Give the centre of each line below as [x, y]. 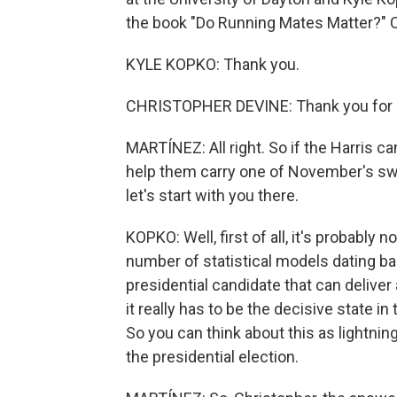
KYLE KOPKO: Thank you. [213, 64]
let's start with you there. [212, 195]
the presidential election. [212, 357]
